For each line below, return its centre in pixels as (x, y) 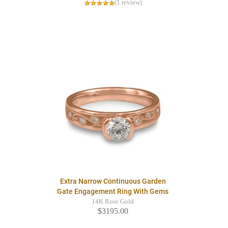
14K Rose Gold (113, 202)
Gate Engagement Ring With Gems (113, 192)
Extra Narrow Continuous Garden (113, 181)
